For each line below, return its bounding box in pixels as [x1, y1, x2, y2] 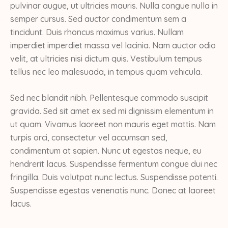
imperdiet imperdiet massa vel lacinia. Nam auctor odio [10, 40, 216, 50]
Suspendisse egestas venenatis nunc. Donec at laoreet [10, 185, 216, 195]
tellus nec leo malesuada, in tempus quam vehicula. [10, 66, 202, 77]
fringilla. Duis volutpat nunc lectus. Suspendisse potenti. [10, 172, 218, 182]
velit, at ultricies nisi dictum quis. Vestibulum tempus [10, 53, 202, 64]
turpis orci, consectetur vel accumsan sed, [10, 132, 167, 142]
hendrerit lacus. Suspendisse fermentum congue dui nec [10, 158, 217, 169]
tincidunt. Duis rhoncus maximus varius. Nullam [10, 26, 184, 37]
